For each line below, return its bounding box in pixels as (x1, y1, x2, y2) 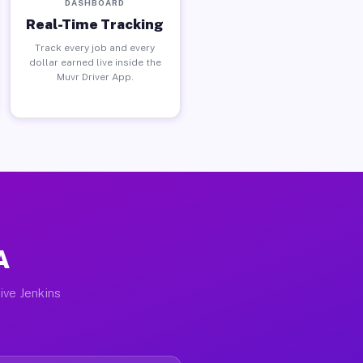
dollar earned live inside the (28, 56, 161, 68)
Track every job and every (35, 41, 156, 53)
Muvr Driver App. (56, 70, 134, 83)
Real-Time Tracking (26, 15, 164, 32)
